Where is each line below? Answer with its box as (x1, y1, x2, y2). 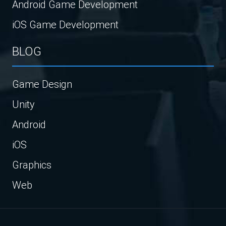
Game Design (12, 78, 72, 91)
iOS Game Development (12, 18, 119, 31)
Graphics (12, 158, 51, 172)
